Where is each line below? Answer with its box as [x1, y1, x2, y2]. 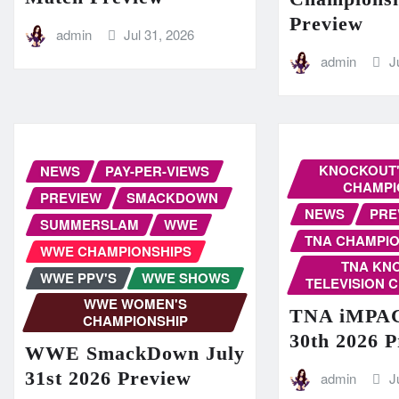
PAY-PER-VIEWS [105, 161, 209, 182]
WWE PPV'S [40, 268, 117, 289]
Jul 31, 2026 [124, 24, 195, 44]
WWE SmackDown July [25, 341, 245, 364]
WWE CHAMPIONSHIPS [40, 241, 191, 262]
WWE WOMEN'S [83, 294, 187, 314]
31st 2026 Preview [25, 366, 191, 389]
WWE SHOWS [142, 268, 230, 289]
